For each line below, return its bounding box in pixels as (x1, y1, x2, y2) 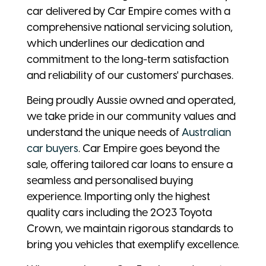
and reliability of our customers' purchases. (27, 69, 233, 83)
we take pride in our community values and (27, 110, 236, 123)
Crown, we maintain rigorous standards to (27, 222, 233, 236)
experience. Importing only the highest (27, 190, 210, 204)
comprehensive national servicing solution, (27, 21, 233, 34)
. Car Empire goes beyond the (78, 142, 220, 156)
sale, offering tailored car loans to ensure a (27, 158, 233, 172)
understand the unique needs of (27, 126, 182, 140)
